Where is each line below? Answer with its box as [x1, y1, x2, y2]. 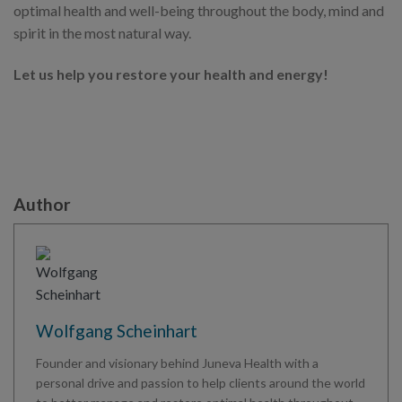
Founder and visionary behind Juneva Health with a [36, 355, 319, 371]
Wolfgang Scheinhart [36, 320, 197, 342]
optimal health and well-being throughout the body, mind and [13, 2, 384, 20]
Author [13, 193, 71, 214]
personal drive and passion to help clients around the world [36, 375, 365, 391]
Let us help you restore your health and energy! [13, 65, 328, 83]
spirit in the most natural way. [13, 24, 191, 42]
